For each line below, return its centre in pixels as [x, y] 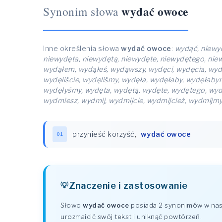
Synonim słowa [81, 11]
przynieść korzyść [104, 134]
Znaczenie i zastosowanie [128, 185]
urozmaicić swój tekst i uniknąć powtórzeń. [131, 217]
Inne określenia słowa [82, 49]
